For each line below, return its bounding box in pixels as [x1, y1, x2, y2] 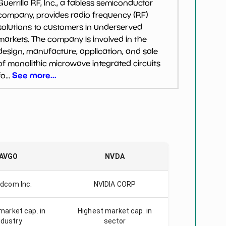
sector [103, 217, 126, 225]
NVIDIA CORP [93, 180, 136, 188]
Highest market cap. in [77, 207, 152, 215]
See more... [12, 70, 56, 80]
